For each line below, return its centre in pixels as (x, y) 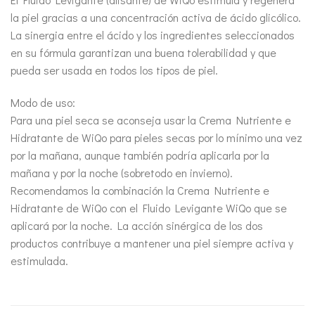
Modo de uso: (43, 102)
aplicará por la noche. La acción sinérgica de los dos (137, 225)
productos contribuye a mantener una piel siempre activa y (152, 243)
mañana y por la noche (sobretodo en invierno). (122, 172)
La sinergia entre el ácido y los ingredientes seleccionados (153, 34)
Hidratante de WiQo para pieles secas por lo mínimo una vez (156, 137)
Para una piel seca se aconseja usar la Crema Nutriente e (151, 120)
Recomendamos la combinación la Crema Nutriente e (140, 190)
